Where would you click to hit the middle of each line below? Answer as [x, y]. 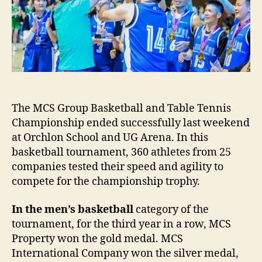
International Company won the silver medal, [125, 253]
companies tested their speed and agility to [118, 167]
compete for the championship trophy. [106, 182]
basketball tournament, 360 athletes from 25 [121, 153]
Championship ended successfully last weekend [131, 123]
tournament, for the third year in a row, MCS [121, 224]
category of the [171, 209]
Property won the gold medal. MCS [97, 239]
